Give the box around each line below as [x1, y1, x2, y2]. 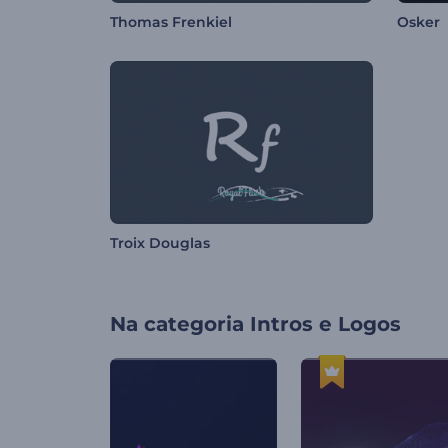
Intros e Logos [250, 312, 401, 337]
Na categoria [110, 312, 244, 337]
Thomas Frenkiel [110, 13, 232, 32]
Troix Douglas [110, 234, 210, 253]
